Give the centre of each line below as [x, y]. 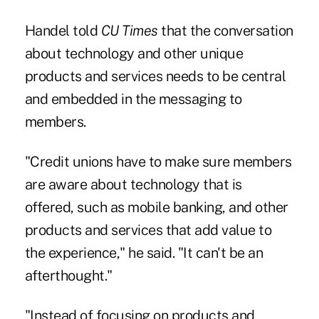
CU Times [129, 30]
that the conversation [225, 30]
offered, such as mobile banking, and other [156, 207]
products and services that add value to [148, 230]
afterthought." [68, 275]
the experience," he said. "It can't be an [144, 252]
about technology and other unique [134, 53]
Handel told [63, 30]
